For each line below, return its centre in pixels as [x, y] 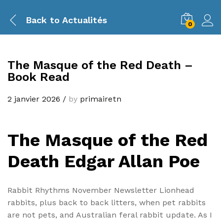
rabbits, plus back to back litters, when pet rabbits [107, 203]
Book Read [38, 77]
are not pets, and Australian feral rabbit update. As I [110, 215]
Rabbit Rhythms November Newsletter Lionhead [101, 190]
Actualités [83, 20]
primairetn [101, 99]
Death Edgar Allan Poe [104, 161]
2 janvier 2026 [34, 99]
